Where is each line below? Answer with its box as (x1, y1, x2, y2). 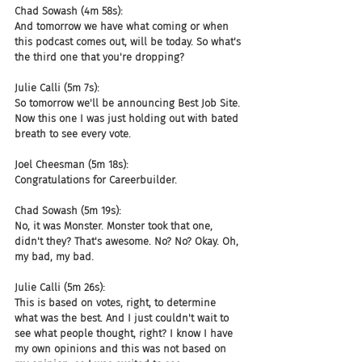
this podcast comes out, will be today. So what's (15, 36, 244, 48)
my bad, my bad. (15, 250, 94, 263)
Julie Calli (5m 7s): (15, 82, 99, 94)
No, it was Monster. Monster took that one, (15, 220, 216, 232)
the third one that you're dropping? (15, 51, 184, 63)
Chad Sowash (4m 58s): (15, 5, 123, 17)
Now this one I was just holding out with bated (15, 112, 242, 124)
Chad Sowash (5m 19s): (15, 204, 121, 217)
